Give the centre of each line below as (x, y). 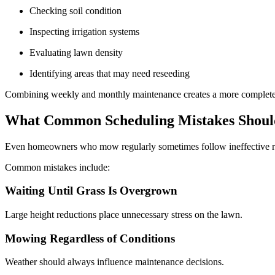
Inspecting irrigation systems (87, 31)
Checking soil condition (78, 10)
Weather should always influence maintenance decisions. (116, 262)
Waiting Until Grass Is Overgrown (93, 191)
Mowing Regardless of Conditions (91, 238)
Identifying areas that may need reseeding (112, 73)
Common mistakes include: (59, 167)
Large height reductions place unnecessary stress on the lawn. (125, 214)
